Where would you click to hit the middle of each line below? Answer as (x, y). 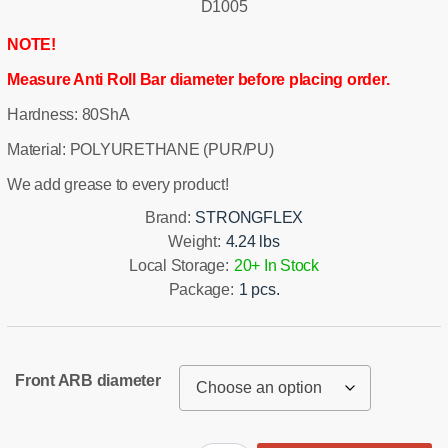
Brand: (167, 217)
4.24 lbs (252, 241)
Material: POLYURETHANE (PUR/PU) (140, 149)
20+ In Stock (276, 265)
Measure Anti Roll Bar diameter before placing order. (198, 79)
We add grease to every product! (118, 184)
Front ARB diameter (88, 380)
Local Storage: (179, 265)
